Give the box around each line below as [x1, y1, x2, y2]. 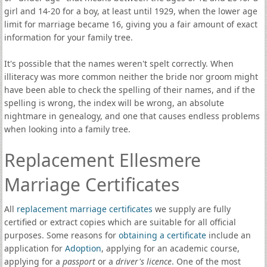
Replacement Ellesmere [4, 148, 201, 172]
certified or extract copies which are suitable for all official [4, 216, 236, 228]
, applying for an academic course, [101, 243, 240, 254]
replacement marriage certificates [16, 203, 153, 215]
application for [4, 243, 65, 254]
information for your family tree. [4, 32, 133, 43]
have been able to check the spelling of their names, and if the [4, 84, 255, 95]
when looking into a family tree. [4, 123, 131, 135]
